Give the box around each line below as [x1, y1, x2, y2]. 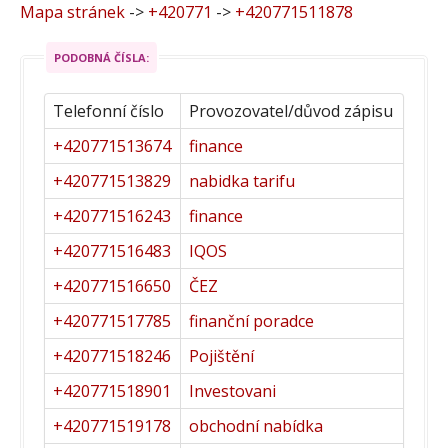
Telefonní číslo [53, 99, 164, 122]
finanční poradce [189, 309, 314, 332]
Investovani [189, 379, 276, 402]
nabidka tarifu [189, 169, 295, 192]
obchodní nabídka [189, 414, 323, 437]
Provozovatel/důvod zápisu [189, 99, 393, 122]
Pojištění [189, 344, 254, 367]
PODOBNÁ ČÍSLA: [54, 49, 149, 65]
